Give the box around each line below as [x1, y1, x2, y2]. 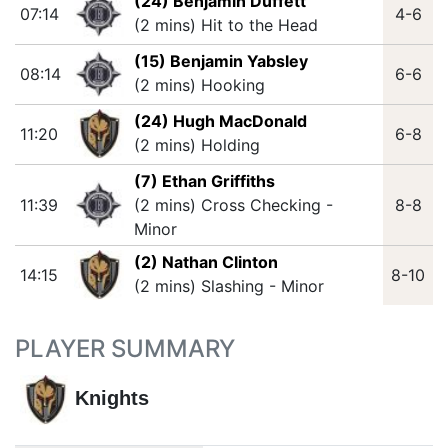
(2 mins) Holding [133, 135, 260, 155]
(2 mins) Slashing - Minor [133, 276, 324, 296]
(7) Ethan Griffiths [133, 171, 275, 191]
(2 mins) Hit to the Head [133, 15, 318, 35]
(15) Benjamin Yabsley [133, 51, 308, 71]
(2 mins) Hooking [133, 75, 265, 95]
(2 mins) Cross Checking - [133, 195, 333, 215]
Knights [74, 387, 149, 410]
